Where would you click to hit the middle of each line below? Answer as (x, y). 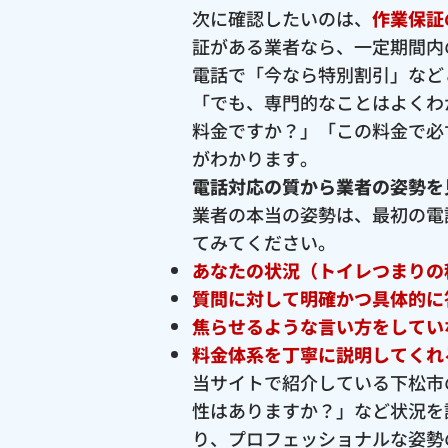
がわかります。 (255, 158)
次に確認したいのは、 (282, 18)
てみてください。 (264, 242)
